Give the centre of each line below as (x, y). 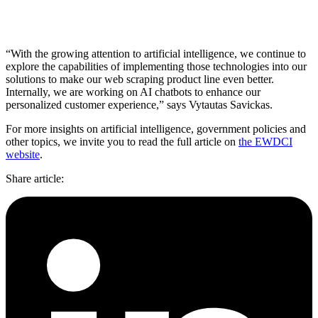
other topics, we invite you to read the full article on (122, 141)
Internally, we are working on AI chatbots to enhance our (133, 92)
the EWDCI (265, 141)
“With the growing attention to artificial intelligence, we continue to (156, 53)
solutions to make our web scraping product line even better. (140, 79)
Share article (33, 178)
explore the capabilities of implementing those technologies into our (156, 66)
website (23, 154)
